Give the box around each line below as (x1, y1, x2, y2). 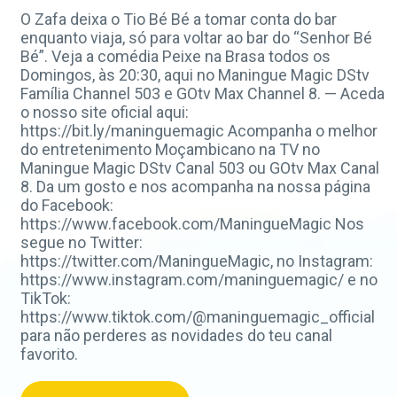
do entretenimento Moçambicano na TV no (20, 140, 320, 159)
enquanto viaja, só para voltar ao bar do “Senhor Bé (20, 28, 372, 47)
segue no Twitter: (20, 233, 143, 252)
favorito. (20, 345, 78, 363)
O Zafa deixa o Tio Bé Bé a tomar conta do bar (20, 10, 337, 28)
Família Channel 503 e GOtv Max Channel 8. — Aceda (20, 84, 385, 103)
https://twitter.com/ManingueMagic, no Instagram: (20, 252, 373, 270)
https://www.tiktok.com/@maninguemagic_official (20, 307, 375, 326)
